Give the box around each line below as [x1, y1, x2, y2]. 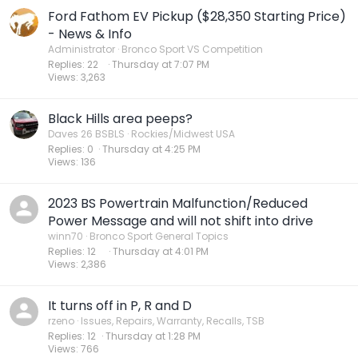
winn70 [48, 229, 83, 243]
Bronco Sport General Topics [89, 229, 229, 243]
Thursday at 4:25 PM [102, 142, 201, 156]
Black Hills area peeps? [48, 109, 193, 128]
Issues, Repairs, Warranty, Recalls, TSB [81, 314, 265, 328]
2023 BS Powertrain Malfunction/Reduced [48, 194, 308, 213]
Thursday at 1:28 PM [105, 329, 201, 343]
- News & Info [48, 25, 132, 43]
